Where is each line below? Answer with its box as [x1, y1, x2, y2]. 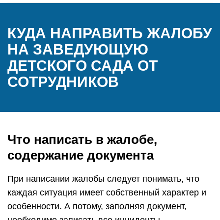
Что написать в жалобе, [7, 132, 157, 147]
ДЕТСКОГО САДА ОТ [7, 57, 158, 74]
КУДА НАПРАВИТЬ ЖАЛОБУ [7, 25, 212, 41]
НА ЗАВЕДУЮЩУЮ [7, 41, 148, 57]
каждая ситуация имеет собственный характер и [7, 188, 206, 197]
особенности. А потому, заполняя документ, [7, 201, 187, 211]
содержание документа [7, 148, 154, 163]
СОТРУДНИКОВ [7, 74, 119, 90]
